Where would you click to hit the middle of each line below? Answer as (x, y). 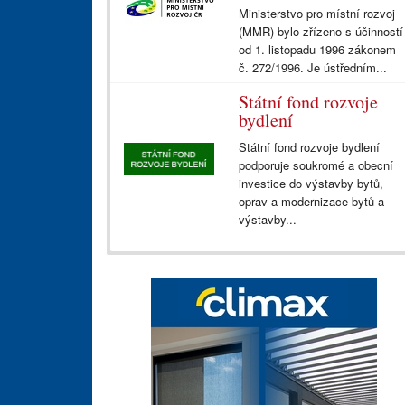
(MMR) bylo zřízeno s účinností (320, 31)
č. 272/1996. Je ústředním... (312, 67)
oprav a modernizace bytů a (311, 201)
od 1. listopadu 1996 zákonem (317, 49)
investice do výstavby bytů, (311, 183)
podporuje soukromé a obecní (316, 165)
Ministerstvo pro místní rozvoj (316, 13)
